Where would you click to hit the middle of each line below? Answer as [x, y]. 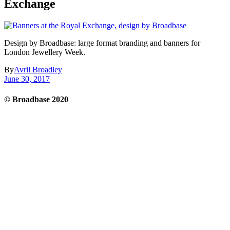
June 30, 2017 [27, 79]
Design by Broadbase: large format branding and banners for [102, 43]
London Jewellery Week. [45, 52]
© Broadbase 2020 [36, 99]
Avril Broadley [38, 70]
